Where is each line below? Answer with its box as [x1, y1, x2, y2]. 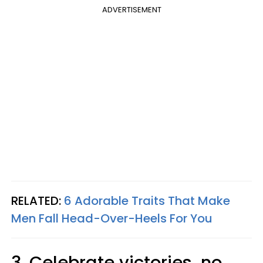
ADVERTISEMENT [102, 4, 161, 15]
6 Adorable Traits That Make [61, 192, 230, 209]
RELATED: [11, 192, 61, 209]
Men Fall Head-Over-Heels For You [11, 210, 213, 227]
